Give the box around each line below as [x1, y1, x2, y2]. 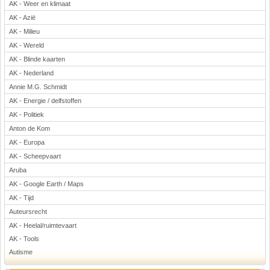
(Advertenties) [95, 99, 136, 107]
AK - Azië [9, 14, 36, 21]
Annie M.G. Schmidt [9, 83, 67, 90]
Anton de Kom [9, 125, 50, 132]
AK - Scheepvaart [9, 152, 61, 160]
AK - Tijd [9, 194, 34, 201]
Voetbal [21, 8, 42, 15]
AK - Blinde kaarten [9, 55, 65, 63]
